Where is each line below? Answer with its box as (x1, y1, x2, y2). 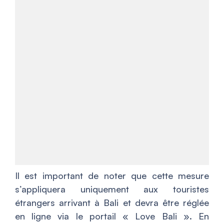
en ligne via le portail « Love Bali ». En (15, 210, 209, 222)
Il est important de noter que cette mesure (15, 170, 209, 181)
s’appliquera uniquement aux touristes (15, 183, 209, 195)
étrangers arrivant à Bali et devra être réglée (15, 197, 209, 208)
